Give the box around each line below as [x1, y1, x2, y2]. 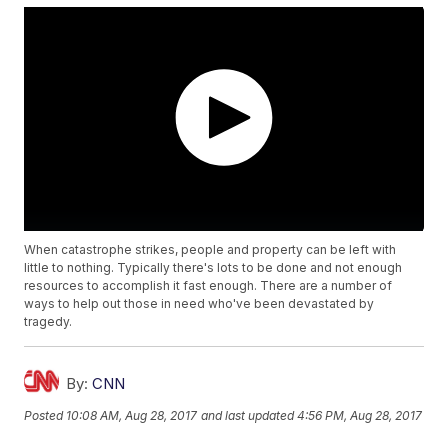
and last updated [201, 407, 295, 423]
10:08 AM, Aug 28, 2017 [66, 407, 198, 423]
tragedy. [24, 314, 73, 330]
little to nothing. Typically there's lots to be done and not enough [24, 260, 403, 276]
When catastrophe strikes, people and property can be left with [24, 242, 397, 258]
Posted [24, 407, 67, 423]
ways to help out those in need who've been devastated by [24, 296, 375, 312]
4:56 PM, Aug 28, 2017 [297, 407, 423, 423]
